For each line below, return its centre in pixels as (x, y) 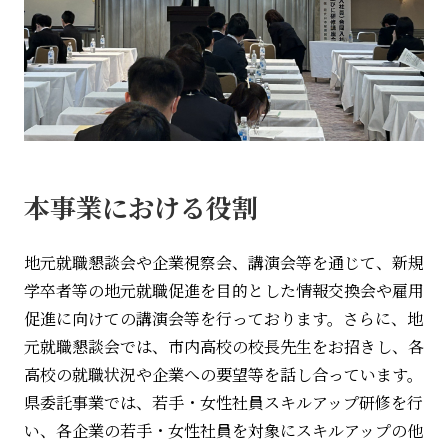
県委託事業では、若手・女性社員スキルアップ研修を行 (223, 403)
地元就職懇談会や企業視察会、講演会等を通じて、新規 (224, 263)
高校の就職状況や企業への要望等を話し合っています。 (223, 375)
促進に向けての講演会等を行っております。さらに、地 (223, 319)
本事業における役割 (141, 207)
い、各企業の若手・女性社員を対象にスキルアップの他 (223, 431)
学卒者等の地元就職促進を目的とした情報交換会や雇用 (224, 291)
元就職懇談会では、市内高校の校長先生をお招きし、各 (224, 347)
